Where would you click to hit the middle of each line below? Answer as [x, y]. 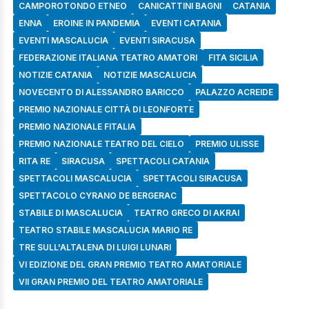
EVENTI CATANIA [186, 23]
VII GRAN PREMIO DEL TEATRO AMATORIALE [111, 281]
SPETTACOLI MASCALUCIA [75, 178]
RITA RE [34, 161]
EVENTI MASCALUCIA [63, 40]
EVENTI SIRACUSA [157, 40]
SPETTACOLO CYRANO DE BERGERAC [98, 195]
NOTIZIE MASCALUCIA [150, 74]
